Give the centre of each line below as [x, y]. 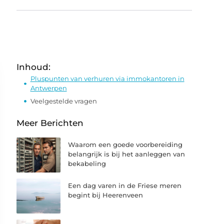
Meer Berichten [50, 123]
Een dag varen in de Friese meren [125, 186]
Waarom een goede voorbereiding [125, 144]
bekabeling [87, 163]
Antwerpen [48, 88]
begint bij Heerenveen [106, 195]
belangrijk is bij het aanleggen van [127, 154]
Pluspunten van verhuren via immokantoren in [107, 78]
